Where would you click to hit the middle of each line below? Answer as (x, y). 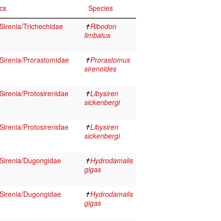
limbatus (97, 35)
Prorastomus (110, 60)
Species (101, 8)
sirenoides (100, 69)
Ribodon (103, 26)
